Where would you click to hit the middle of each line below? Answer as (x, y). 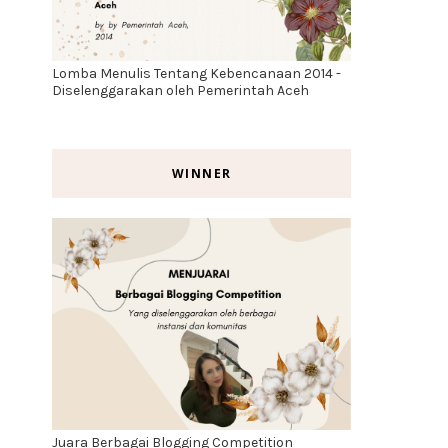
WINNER (201, 173)
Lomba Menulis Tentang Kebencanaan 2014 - (196, 73)
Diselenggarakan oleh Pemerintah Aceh (180, 90)
